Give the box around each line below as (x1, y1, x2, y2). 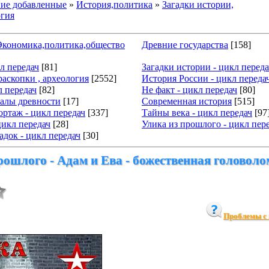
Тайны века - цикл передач (142, 107, 252, 118)
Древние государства (142, 40, 228, 50)
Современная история (142, 96, 232, 106)
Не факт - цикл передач (142, 85, 237, 95)
